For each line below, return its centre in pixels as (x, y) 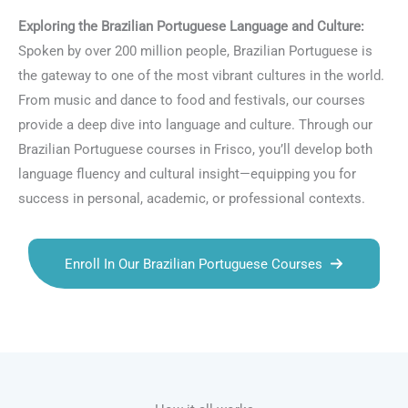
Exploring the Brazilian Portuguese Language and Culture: (191, 27)
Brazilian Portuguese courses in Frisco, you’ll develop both (195, 150)
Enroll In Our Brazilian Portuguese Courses (194, 264)
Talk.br (62, 319)
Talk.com (115, 319)
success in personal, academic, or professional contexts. (192, 199)
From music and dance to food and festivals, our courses (192, 101)
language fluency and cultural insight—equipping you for (187, 174)
